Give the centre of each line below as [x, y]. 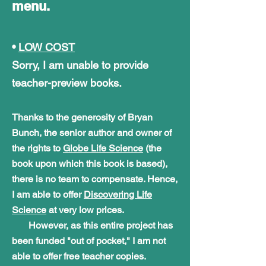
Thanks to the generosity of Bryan [82, 117]
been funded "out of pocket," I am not [89, 240]
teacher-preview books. [67, 83]
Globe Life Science [103, 148]
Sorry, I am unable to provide [80, 65]
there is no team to [52, 179]
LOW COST [47, 47]
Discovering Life [118, 194]
